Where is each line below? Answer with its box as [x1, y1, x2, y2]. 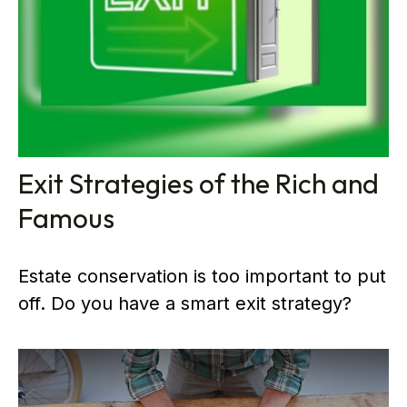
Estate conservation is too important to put [18, 264, 386, 287]
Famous [18, 200, 114, 235]
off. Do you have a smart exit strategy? [18, 292, 352, 314]
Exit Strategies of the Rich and [18, 165, 379, 201]
